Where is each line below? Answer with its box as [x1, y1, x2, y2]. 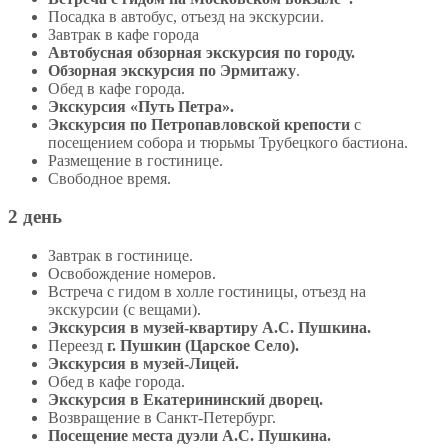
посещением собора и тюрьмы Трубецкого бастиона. [48, 133, 408, 151]
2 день [8, 206, 62, 228]
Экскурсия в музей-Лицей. [48, 355, 239, 373]
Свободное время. [48, 169, 171, 187]
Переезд [48, 337, 103, 355]
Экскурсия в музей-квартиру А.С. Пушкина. [48, 319, 371, 337]
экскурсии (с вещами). [48, 301, 201, 319]
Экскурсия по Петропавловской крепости [48, 115, 354, 133]
